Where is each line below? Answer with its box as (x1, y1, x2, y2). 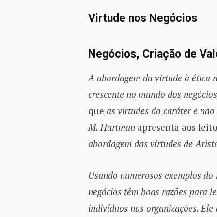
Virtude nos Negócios (88, 11, 197, 25)
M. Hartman (88, 121, 135, 133)
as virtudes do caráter (106, 104, 191, 117)
